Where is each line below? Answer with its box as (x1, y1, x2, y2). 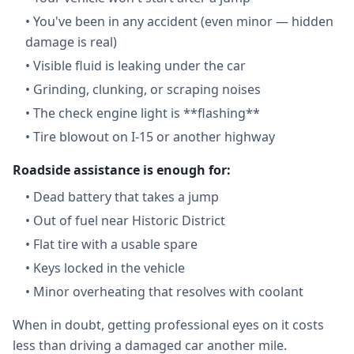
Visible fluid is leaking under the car (33, 57, 246, 74)
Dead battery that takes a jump (33, 188, 219, 205)
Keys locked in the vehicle (33, 259, 185, 277)
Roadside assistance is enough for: (13, 161, 231, 179)
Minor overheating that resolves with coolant (33, 283, 303, 300)
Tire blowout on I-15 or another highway (33, 128, 275, 145)
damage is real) (25, 33, 117, 51)
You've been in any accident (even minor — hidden (33, 13, 333, 30)
